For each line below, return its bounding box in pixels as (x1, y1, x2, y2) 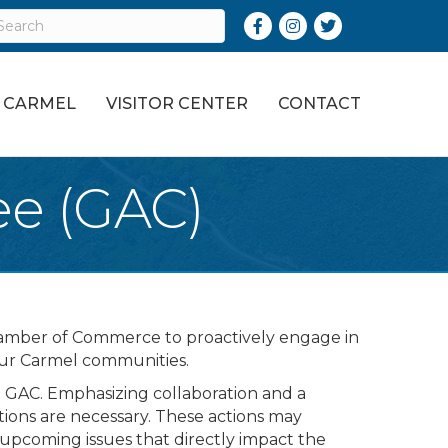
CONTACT (278, 94, 361, 113)
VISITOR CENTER (106, 94, 248, 113)
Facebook (242, 13, 322, 32)
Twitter (312, 13, 371, 32)
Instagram (277, 13, 359, 32)
